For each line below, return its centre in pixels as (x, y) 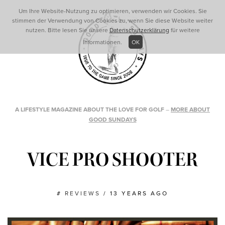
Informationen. (103, 42)
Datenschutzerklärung (139, 30)
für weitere (184, 30)
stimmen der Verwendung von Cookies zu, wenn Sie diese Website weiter (113, 21)
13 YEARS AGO (139, 193)
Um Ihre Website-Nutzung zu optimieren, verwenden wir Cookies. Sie (113, 11)
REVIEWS (83, 193)
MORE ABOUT (190, 109)
